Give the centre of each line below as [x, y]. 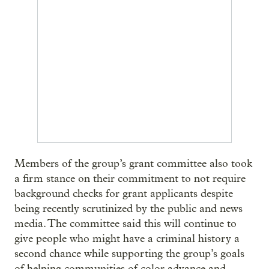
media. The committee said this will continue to [125, 224]
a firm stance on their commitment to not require [130, 179]
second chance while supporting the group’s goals [129, 254]
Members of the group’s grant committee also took [133, 164]
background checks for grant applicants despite [124, 194]
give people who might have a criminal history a [127, 239]
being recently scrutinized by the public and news [128, 209]
